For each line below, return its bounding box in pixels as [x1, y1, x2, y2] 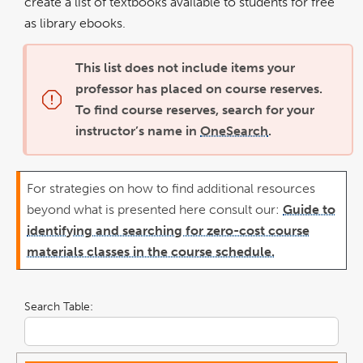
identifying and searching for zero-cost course [27, 222, 310, 238]
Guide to [283, 201, 335, 217]
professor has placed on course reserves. [75, 80, 323, 96]
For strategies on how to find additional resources [27, 180, 315, 196]
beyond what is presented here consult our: [27, 201, 283, 217]
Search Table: [24, 298, 93, 314]
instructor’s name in [75, 122, 201, 139]
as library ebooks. [24, 15, 126, 31]
